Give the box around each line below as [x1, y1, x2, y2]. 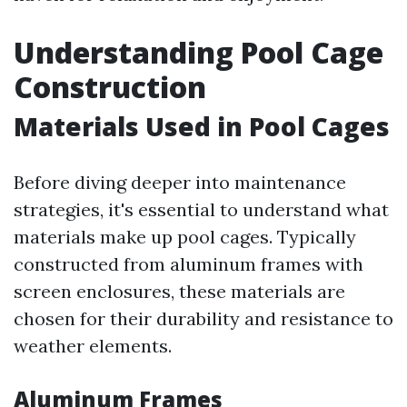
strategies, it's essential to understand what [14, 198, 389, 221]
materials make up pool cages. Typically [14, 225, 356, 248]
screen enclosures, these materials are [14, 280, 345, 303]
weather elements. [14, 334, 172, 357]
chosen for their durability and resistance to [14, 307, 393, 330]
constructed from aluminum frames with [14, 253, 363, 275]
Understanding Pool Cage [14, 33, 383, 72]
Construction [14, 67, 206, 106]
